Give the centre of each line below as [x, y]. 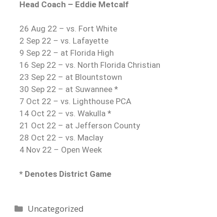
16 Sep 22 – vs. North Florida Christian [90, 65]
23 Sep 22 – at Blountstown [71, 77]
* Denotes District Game [65, 174]
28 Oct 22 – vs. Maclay [61, 137]
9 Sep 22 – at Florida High [67, 53]
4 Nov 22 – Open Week [61, 149]
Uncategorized [56, 208]
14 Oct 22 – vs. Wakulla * [65, 113]
